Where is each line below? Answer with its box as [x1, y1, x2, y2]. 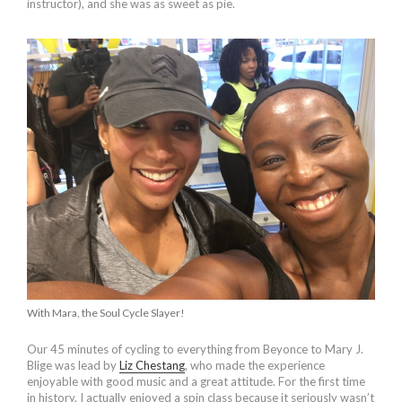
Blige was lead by [27, 357, 119, 372]
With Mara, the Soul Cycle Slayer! [27, 306, 185, 320]
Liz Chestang [119, 357, 185, 372]
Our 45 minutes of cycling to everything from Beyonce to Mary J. [27, 341, 363, 356]
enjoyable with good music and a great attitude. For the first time [27, 373, 365, 389]
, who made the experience [185, 357, 325, 372]
